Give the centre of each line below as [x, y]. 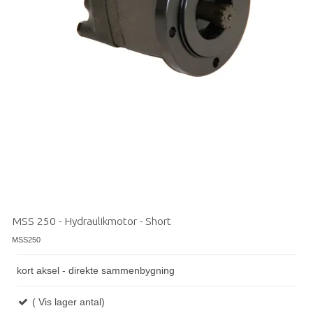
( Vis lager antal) [67, 301]
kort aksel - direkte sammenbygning [96, 270]
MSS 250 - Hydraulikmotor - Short [92, 220]
